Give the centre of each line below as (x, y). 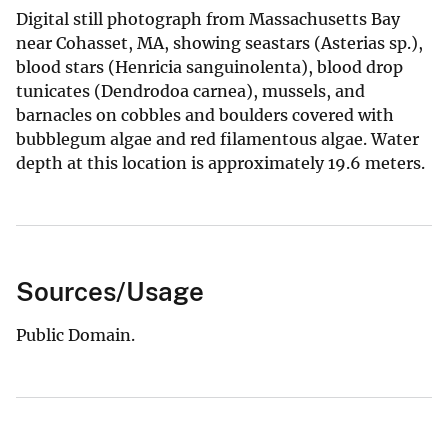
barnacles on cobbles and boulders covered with (205, 114)
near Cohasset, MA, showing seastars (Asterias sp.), (219, 42)
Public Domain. (75, 334)
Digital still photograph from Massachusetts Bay (208, 18)
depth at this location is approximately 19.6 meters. (222, 162)
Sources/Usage (110, 291)
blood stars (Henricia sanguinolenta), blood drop (209, 66)
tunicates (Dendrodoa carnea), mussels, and (190, 90)
